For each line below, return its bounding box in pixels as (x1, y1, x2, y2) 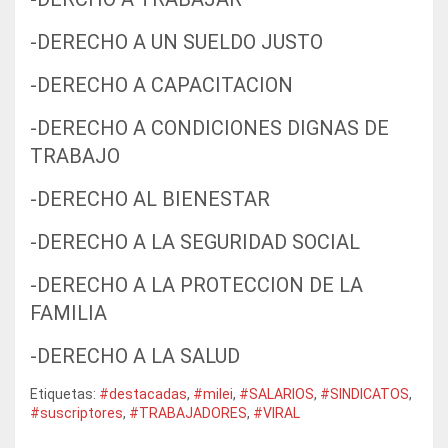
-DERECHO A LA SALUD (30, 343, 240, 368)
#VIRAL (253, 404, 300, 421)
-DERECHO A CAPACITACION (30, 72, 293, 97)
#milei (193, 385, 233, 402)
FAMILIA (30, 300, 107, 325)
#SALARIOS (239, 385, 314, 402)
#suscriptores (30, 404, 123, 421)
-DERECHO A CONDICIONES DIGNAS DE (30, 115, 389, 140)
